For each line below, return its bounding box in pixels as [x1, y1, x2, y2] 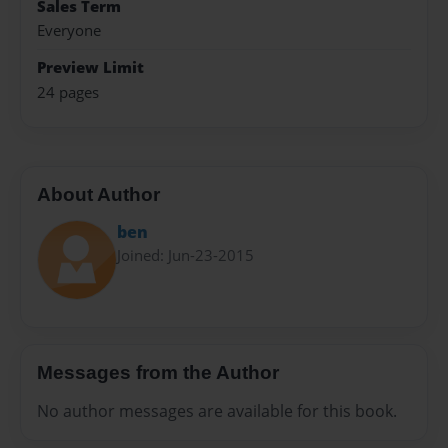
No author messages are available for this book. [37, 399, 397, 422]
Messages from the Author [37, 362, 279, 384]
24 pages [37, 81, 99, 103]
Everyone [37, 19, 101, 41]
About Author [37, 184, 160, 206]
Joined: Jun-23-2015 [117, 244, 254, 265]
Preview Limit [37, 57, 144, 79]
